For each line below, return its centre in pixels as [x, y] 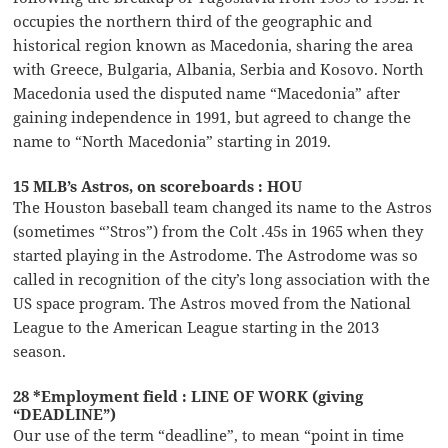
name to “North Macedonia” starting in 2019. [172, 140]
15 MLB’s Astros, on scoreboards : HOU [158, 185]
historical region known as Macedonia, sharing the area [213, 44]
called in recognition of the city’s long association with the [222, 278]
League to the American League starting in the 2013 [196, 326]
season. [40, 350]
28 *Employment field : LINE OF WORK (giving [188, 395]
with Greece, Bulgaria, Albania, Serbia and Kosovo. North [219, 68]
